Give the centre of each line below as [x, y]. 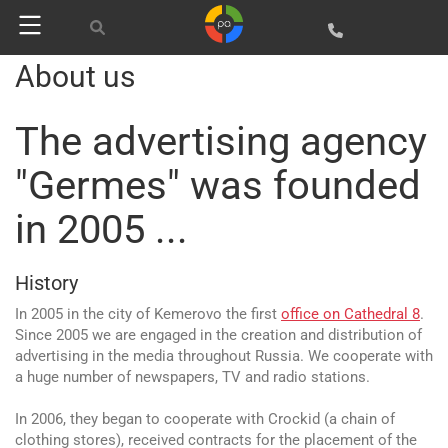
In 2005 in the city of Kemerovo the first [148, 314]
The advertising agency [221, 141]
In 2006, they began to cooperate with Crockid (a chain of [205, 419]
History [46, 283]
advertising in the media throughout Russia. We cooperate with [224, 356]
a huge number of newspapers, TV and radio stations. [192, 377]
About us [75, 76]
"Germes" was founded [218, 185]
